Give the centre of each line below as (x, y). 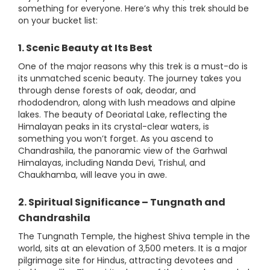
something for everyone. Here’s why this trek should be (133, 8)
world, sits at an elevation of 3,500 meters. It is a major (133, 248)
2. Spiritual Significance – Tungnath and (122, 202)
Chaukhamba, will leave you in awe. (93, 175)
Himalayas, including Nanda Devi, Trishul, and (112, 163)
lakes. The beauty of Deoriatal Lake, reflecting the (123, 115)
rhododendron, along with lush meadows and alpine (127, 102)
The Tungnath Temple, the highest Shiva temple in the (134, 236)
